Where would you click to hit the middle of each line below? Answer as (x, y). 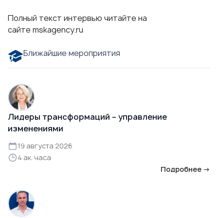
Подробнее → (185, 169)
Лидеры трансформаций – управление (87, 117)
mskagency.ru (58, 30)
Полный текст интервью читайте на (77, 18)
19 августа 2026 (45, 146)
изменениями (36, 129)
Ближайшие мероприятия (72, 53)
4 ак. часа (34, 158)
